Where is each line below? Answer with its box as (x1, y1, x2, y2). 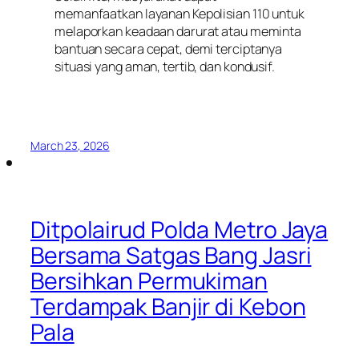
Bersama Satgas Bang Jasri (30, 239, 312, 271)
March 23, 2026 (30, 137, 110, 153)
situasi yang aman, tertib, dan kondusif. (54, 58, 275, 76)
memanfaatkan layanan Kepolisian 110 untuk (54, 5, 305, 23)
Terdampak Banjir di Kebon (30, 290, 306, 322)
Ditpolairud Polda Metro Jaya (30, 213, 329, 245)
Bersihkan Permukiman (30, 264, 268, 296)
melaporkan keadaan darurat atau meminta (54, 22, 302, 41)
